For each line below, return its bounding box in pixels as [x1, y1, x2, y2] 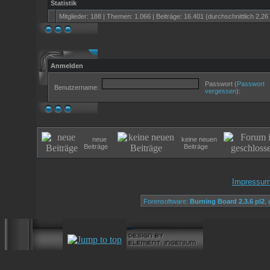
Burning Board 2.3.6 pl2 [190, 198, 265, 205]
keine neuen [181, 136, 217, 143]
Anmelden [51, 62, 83, 69]
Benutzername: [54, 84, 99, 91]
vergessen [205, 87, 236, 95]
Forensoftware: [143, 198, 190, 205]
